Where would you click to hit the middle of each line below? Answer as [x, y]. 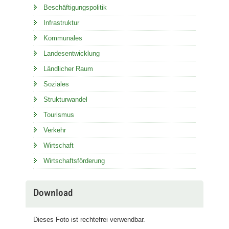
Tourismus [59, 114]
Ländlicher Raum [68, 68]
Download [53, 194]
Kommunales [63, 38]
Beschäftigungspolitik [75, 7]
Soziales [56, 84]
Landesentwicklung [72, 53]
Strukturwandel [65, 99]
